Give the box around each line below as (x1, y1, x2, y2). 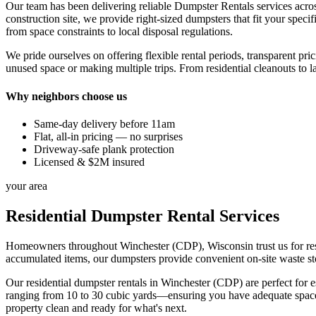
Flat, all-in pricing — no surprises (34, 130, 183, 142)
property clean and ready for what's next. (6, 301, 187, 314)
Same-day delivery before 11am (34, 117, 175, 130)
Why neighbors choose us (6, 90, 127, 102)
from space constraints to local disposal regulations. (6, 25, 233, 38)
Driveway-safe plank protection (34, 142, 174, 155)
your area (6, 179, 47, 192)
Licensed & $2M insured (34, 155, 145, 168)
